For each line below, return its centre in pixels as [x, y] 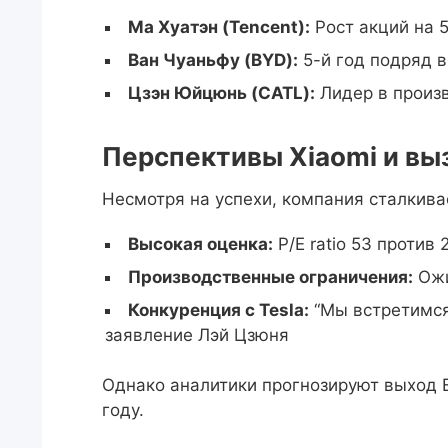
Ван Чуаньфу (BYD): [213, 60]
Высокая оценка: [200, 244]
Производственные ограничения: [270, 277]
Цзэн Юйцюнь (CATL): [221, 93]
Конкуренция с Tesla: [218, 310]
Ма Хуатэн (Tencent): [219, 27]
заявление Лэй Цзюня [197, 335]
